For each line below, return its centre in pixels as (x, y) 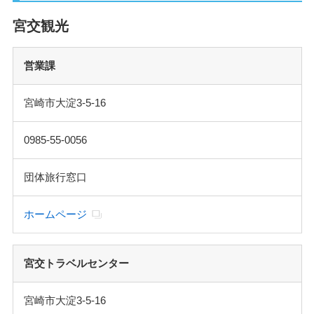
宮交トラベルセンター (76, 263)
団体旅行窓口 (55, 177)
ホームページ (55, 214)
